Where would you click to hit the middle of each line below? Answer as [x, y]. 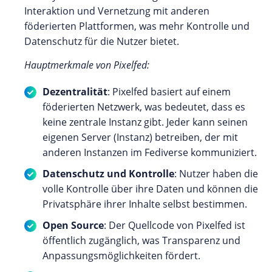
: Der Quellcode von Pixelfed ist [175, 225]
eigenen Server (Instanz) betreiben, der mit [140, 137]
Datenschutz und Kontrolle [108, 173]
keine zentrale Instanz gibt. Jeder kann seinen [145, 122]
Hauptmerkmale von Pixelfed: [87, 65]
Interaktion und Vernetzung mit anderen [117, 11]
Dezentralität [75, 91]
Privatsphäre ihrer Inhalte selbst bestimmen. [145, 204]
